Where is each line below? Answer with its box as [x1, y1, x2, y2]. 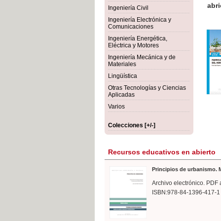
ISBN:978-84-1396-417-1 [152, 189, 220, 196]
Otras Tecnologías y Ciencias [108, 84, 186, 91]
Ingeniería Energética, [108, 35, 167, 42]
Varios [108, 103, 125, 110]
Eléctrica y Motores [108, 42, 159, 49]
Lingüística [108, 73, 137, 79]
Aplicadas [108, 91, 135, 98]
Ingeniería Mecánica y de [108, 54, 176, 61]
